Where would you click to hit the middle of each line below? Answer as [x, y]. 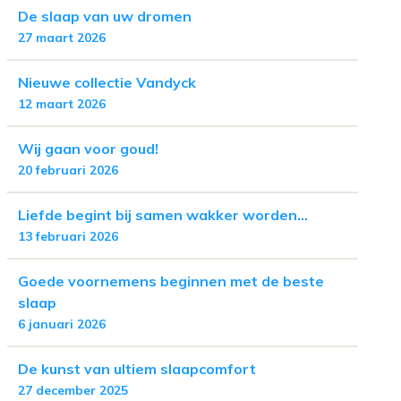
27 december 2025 [73, 390]
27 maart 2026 [62, 38]
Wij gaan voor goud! [88, 149]
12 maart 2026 [62, 104]
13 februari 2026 [68, 236]
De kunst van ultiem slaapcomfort [137, 369]
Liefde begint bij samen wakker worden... [163, 215]
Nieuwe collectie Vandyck [107, 82]
